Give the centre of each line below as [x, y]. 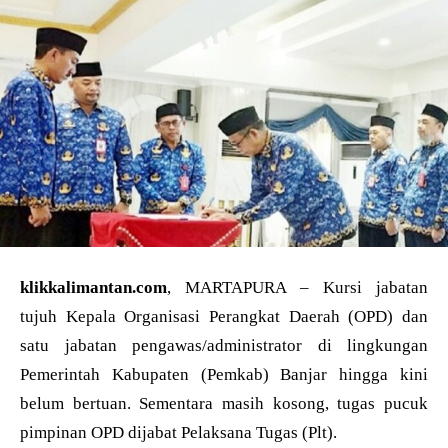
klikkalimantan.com [93, 287]
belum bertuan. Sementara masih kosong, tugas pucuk [224, 403]
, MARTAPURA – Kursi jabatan [297, 287]
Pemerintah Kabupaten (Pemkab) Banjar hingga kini [224, 374]
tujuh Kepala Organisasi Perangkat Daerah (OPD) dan [224, 316]
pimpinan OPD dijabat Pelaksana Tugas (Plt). [178, 432]
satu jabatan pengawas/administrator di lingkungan [224, 345]
